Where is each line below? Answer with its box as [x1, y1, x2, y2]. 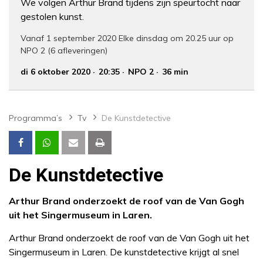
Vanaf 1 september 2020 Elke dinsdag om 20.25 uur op [21, 33, 234, 44]
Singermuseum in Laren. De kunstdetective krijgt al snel [9, 246, 239, 258]
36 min [162, 66, 188, 77]
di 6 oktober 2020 [21, 66, 90, 77]
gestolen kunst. [21, 11, 84, 23]
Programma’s [9, 113, 62, 124]
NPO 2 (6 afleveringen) [21, 45, 107, 56]
